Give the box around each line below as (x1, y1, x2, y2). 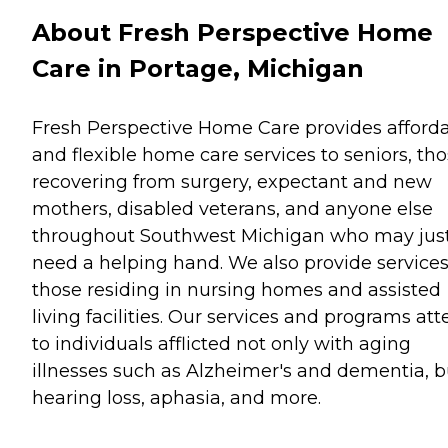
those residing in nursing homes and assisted (32, 278, 441, 301)
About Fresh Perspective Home (32, 17, 433, 47)
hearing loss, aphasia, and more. (32, 386, 321, 409)
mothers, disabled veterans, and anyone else (32, 197, 433, 220)
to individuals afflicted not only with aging (32, 332, 411, 355)
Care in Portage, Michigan (32, 53, 364, 83)
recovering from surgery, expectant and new (32, 170, 432, 193)
